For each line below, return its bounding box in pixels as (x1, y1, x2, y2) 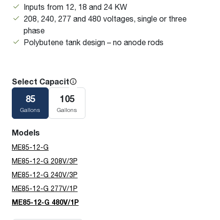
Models (12, 128, 40, 138)
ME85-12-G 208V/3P (12, 157, 78, 165)
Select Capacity (12, 77, 73, 87)
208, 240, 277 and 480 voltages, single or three (24, 14, 187, 24)
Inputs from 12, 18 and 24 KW (24, 2, 127, 12)
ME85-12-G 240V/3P (12, 170, 78, 179)
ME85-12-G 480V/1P (12, 198, 79, 207)
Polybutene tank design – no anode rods (24, 37, 164, 47)
